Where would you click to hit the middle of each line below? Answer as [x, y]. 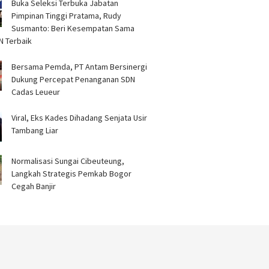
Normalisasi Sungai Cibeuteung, [68, 161]
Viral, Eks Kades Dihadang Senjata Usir [80, 118]
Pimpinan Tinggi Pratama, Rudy [67, 16]
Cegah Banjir [34, 186]
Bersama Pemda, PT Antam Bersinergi [80, 67]
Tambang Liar [35, 130]
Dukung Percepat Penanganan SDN [74, 79]
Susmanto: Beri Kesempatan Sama [73, 28]
